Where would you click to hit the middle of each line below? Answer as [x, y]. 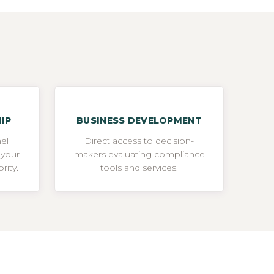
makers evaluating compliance [139, 154]
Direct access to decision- [139, 140]
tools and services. [139, 167]
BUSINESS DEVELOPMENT [139, 120]
